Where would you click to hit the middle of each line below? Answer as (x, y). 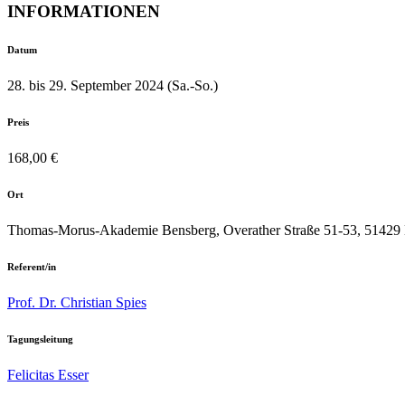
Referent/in (32, 266)
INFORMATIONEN (84, 12)
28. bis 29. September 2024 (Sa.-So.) (113, 86)
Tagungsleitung (40, 339)
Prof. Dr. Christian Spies (77, 302)
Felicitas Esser (48, 374)
